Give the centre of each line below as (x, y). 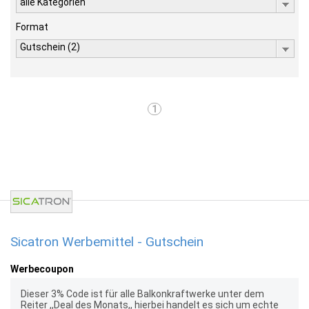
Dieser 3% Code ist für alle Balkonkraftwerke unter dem (142, 294)
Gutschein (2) (50, 47)
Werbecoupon (42, 269)
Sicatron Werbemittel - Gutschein (107, 242)
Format (32, 27)
